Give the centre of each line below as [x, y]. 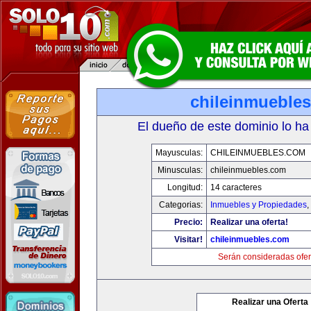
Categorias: [180, 205]
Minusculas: [180, 170]
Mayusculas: [179, 153]
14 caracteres [236, 187]
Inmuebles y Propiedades [258, 205]
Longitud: [185, 187]
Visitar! [188, 239]
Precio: [188, 222]
